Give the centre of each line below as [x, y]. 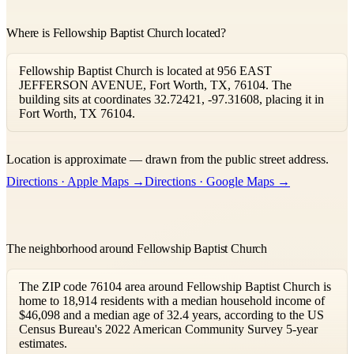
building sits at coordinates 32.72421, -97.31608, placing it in [171, 99]
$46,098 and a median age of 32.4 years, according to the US [171, 314]
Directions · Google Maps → [217, 181]
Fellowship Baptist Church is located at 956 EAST [145, 70]
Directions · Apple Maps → [75, 181]
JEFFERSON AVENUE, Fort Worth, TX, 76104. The [155, 85]
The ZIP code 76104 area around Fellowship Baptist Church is [175, 286]
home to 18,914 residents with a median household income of [172, 300]
